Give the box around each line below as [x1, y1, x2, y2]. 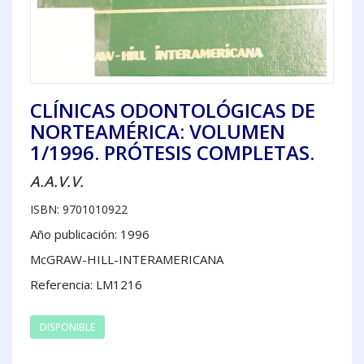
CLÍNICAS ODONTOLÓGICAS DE [30, 96, 315, 123]
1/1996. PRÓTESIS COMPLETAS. [30, 138, 314, 166]
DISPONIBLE [40, 319, 95, 334]
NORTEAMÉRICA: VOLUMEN [30, 117, 285, 145]
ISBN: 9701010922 [30, 201, 128, 217]
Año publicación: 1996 [30, 225, 149, 242]
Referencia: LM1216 [30, 275, 142, 292]
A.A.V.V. [30, 171, 84, 191]
